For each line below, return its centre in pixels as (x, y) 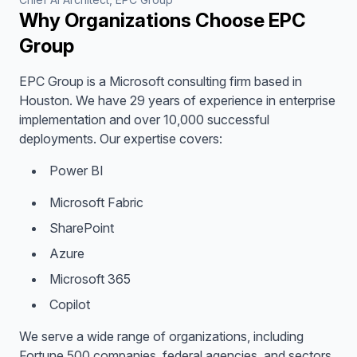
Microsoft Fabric (96, 202)
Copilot (70, 304)
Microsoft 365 (90, 279)
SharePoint (82, 228)
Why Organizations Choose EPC (163, 20)
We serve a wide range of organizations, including (161, 336)
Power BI (76, 171)
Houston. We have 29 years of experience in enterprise (177, 100)
